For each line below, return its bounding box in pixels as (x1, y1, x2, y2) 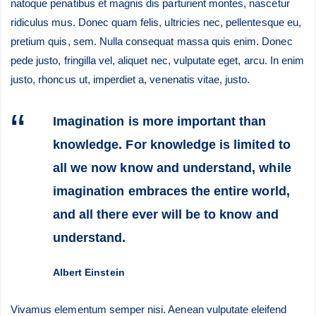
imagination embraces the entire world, (53, 184, 290, 198)
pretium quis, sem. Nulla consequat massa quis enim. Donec (11, 35, 293, 47)
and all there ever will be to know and (53, 207, 279, 221)
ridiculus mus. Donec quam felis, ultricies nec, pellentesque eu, (11, 16, 301, 28)
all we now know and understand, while (53, 161, 291, 175)
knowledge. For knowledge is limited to (53, 138, 291, 152)
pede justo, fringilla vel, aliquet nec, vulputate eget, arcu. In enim (11, 54, 305, 66)
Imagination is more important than (53, 114, 267, 128)
